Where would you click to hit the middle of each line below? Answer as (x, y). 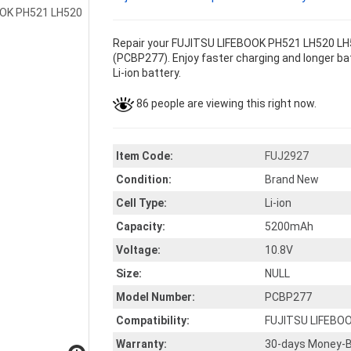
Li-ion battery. (147, 73)
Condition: (144, 179)
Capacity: (141, 226)
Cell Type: (141, 203)
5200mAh (289, 226)
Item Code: (145, 156)
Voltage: (138, 250)
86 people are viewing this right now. (225, 103)
